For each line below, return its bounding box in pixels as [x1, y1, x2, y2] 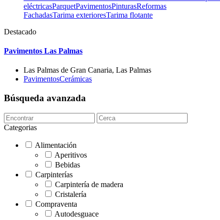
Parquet [52, 1, 76, 10]
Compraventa [33, 199, 77, 208]
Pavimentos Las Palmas [4, 47, 82, 55]
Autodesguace [53, 209, 99, 218]
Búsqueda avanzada [4, 93, 86, 104]
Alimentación [33, 140, 77, 149]
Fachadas [24, 10, 53, 19]
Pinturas [111, 1, 137, 10]
